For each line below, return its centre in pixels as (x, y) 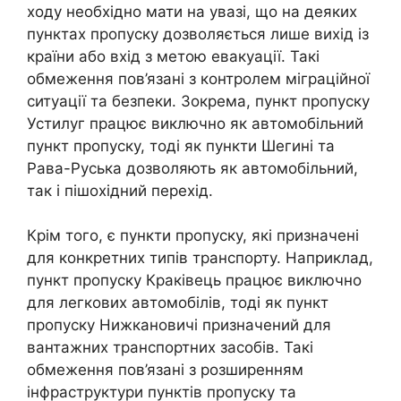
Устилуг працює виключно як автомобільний (195, 123)
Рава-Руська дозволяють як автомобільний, (192, 168)
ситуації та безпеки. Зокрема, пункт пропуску (198, 101)
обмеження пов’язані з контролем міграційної (198, 78)
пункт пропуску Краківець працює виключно (194, 281)
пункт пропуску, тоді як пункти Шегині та (181, 145)
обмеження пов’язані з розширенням (165, 370)
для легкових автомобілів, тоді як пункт (178, 303)
